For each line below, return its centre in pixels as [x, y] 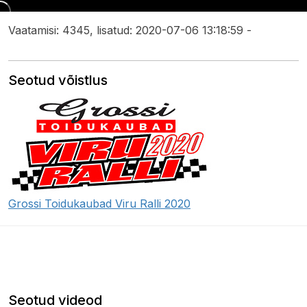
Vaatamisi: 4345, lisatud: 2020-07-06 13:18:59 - [130, 30]
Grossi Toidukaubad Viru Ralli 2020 [99, 204]
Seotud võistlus [58, 81]
